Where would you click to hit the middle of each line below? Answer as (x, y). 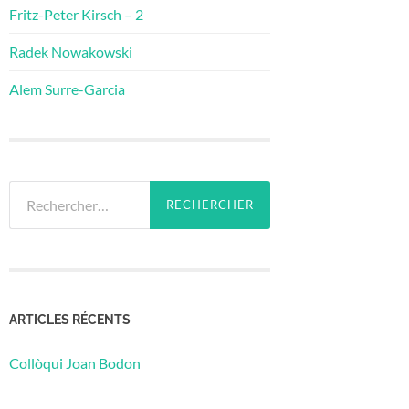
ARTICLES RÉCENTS (70, 319)
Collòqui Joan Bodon (75, 362)
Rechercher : (47, 189)
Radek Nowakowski (71, 52)
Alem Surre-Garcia (67, 89)
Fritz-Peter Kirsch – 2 (76, 14)
